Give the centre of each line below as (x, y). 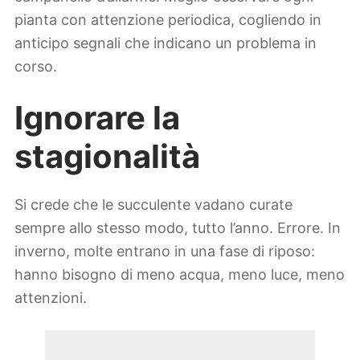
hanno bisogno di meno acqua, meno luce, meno (180, 275)
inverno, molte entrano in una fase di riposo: (165, 252)
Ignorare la (97, 117)
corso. (36, 67)
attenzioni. (51, 298)
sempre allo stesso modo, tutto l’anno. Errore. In (178, 228)
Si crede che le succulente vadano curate (153, 205)
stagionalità (107, 156)
